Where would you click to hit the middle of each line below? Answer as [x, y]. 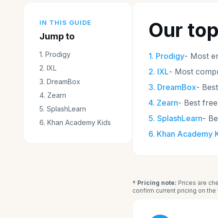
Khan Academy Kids [79, 122]
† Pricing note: [154, 183]
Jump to [57, 36]
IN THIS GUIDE [66, 22]
